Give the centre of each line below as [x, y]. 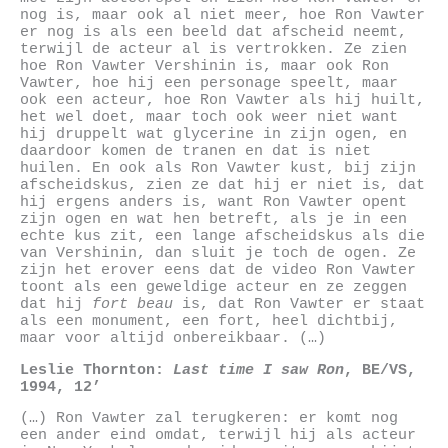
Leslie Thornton [87, 369]
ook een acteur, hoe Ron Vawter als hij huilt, [222, 100]
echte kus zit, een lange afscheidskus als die [222, 236]
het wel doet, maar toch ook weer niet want [209, 117]
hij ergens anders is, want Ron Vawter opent [213, 202]
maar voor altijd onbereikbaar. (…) [173, 338]
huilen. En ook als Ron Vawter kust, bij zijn [218, 168]
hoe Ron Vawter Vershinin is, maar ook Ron [204, 66]
